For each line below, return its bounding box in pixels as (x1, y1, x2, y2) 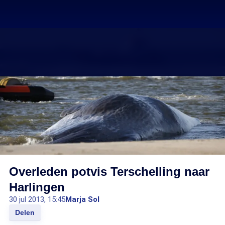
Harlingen (9, 180, 65, 194)
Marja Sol (65, 195, 99, 204)
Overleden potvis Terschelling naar (9, 165, 209, 178)
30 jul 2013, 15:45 (9, 195, 65, 204)
